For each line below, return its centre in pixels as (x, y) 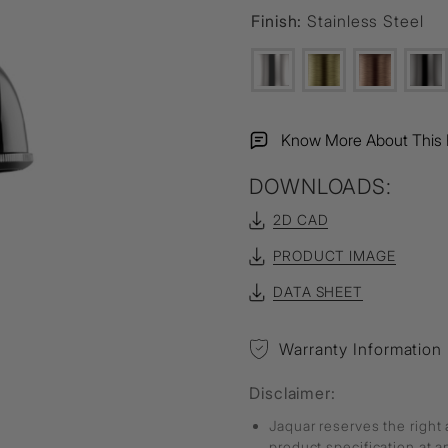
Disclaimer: (292, 393)
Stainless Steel (365, 21)
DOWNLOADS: (320, 186)
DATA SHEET (318, 291)
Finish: (279, 21)
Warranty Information (360, 349)
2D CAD (301, 219)
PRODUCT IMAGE (334, 255)
